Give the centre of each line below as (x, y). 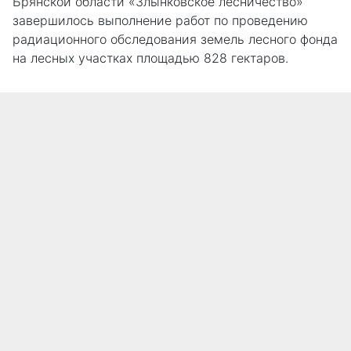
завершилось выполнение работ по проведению (160, 20)
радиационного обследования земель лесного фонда (175, 39)
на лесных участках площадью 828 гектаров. (150, 58)
